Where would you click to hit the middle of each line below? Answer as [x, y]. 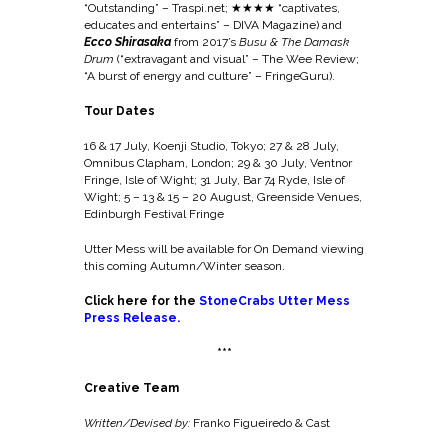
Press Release [130, 317]
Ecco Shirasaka [129, 41]
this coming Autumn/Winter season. [184, 265]
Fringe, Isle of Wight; [142, 179]
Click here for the [141, 300]
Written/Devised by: [137, 422]
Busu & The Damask [294, 41]
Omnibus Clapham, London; [160, 162]
